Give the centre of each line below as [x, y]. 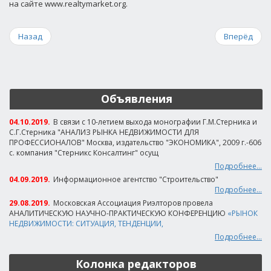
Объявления [136, 99]
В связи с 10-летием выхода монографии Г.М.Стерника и [155, 122]
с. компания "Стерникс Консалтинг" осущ [84, 153]
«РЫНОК [243, 213]
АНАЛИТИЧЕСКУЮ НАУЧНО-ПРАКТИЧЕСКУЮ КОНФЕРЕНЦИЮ [118, 213]
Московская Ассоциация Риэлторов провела [133, 203]
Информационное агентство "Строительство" [136, 179]
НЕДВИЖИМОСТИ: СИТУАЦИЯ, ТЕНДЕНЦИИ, [86, 224]
